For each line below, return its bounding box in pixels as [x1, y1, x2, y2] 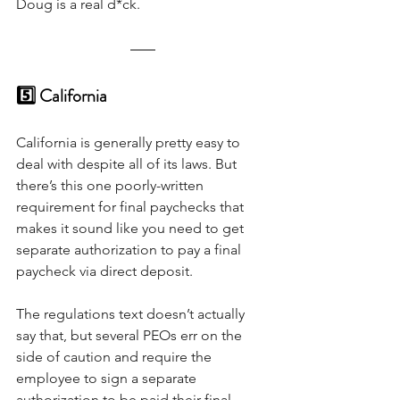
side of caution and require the [16, 347, 215, 365]
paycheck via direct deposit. [16, 262, 196, 279]
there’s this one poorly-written [16, 176, 207, 194]
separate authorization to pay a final [16, 240, 245, 258]
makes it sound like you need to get [16, 219, 247, 237]
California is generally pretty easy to [16, 133, 244, 151]
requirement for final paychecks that [16, 197, 247, 215]
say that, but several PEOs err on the [16, 326, 246, 344]
